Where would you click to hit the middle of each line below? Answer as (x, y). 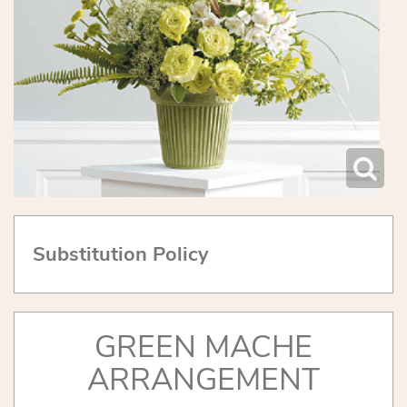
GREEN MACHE (203, 347)
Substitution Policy (120, 254)
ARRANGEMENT (203, 379)
